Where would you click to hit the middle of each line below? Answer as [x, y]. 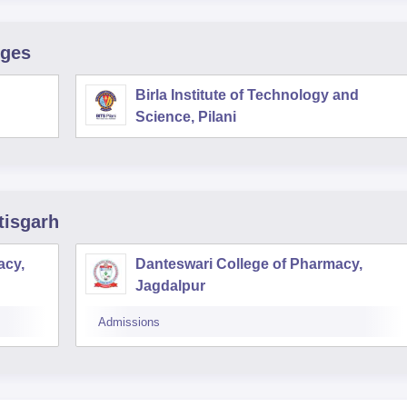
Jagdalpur [170, 286]
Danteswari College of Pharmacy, [249, 264]
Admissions [129, 322]
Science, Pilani [186, 117]
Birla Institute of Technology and [247, 95]
